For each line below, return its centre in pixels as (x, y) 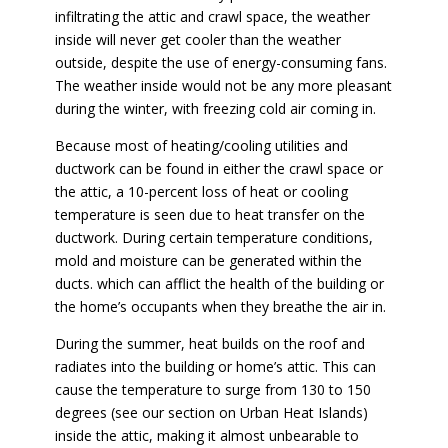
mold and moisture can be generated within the (208, 260)
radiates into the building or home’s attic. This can (215, 366)
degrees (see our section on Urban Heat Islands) (211, 412)
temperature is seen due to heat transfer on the (209, 214)
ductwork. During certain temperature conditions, (213, 237)
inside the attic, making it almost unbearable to (206, 435)
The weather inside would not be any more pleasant (223, 85)
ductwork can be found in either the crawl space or (218, 168)
